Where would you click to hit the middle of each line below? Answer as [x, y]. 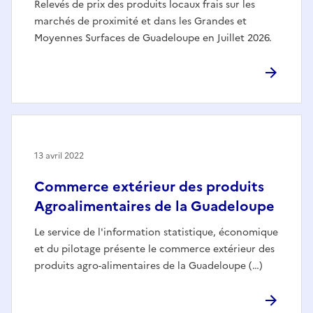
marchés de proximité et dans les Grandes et [140, 22]
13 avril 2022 [59, 156]
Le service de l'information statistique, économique [156, 233]
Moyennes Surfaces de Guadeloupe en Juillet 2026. [153, 38]
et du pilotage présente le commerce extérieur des [154, 249]
